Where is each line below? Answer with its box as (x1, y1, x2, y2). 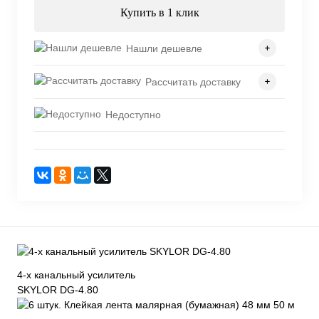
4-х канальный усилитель (17, 269, 135, 281)
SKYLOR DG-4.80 (17, 284, 98, 296)
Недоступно (105, 109, 161, 121)
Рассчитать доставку (145, 75, 241, 88)
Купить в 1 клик (120, 6, 199, 19)
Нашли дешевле (126, 42, 202, 54)
